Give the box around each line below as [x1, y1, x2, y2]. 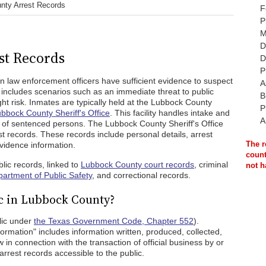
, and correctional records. [92, 170, 191, 180]
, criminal [194, 160, 228, 169]
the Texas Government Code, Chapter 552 [34, 216, 194, 226]
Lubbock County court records [81, 160, 194, 169]
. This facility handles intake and [110, 108, 230, 118]
